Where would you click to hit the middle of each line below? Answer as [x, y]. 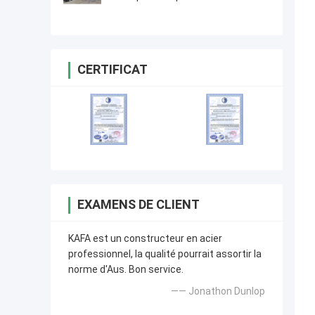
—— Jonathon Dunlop [218, 291]
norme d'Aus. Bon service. [126, 270]
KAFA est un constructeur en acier [145, 239]
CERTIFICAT [112, 70]
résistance [136, 9]
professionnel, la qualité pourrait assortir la [165, 254]
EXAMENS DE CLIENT [139, 205]
